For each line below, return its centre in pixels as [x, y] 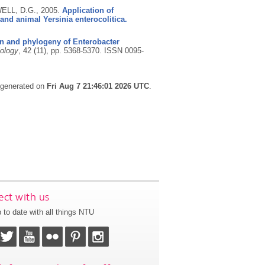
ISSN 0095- [124, 51]
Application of [88, 11]
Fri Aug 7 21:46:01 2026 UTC [98, 86]
